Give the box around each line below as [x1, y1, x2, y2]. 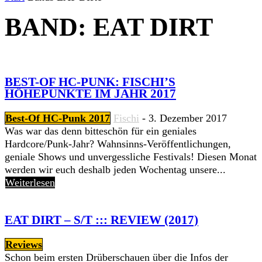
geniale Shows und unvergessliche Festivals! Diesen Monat [5, 151, 257, 163]
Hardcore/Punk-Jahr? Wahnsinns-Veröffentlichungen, [5, 138, 231, 150]
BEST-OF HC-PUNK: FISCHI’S [5, 75, 175, 89]
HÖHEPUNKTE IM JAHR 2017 [5, 87, 176, 101]
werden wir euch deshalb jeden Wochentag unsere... [5, 164, 226, 176]
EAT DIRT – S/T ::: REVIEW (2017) [5, 213, 198, 227]
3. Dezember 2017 [149, 112, 227, 125]
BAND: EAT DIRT [5, 12, 213, 42]
